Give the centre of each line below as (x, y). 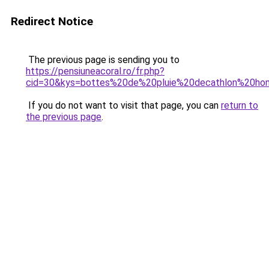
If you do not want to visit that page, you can (123, 105)
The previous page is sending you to (103, 60)
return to (240, 105)
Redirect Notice (52, 21)
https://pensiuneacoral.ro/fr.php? (95, 71)
